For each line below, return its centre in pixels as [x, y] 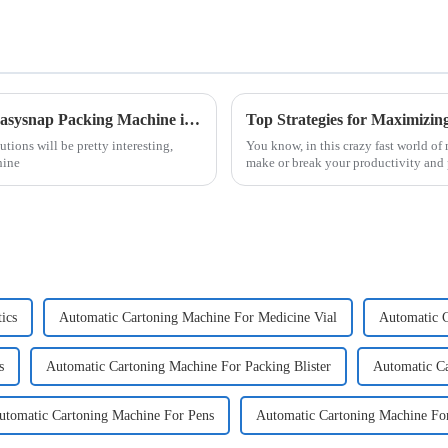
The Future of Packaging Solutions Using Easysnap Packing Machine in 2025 [192, 119]
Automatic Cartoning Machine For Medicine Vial [198, 318]
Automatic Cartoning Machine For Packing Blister [188, 367]
